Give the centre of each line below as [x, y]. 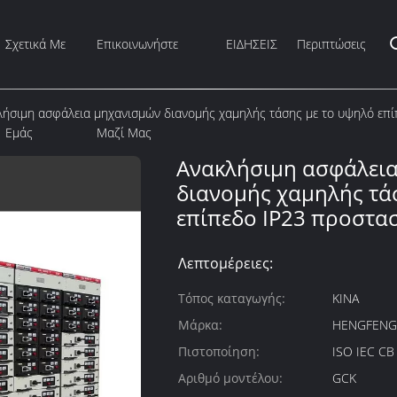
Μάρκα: [200, 325]
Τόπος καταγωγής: [232, 298]
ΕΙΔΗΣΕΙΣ [252, 44]
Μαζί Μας [125, 132]
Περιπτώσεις [331, 44]
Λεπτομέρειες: [226, 263]
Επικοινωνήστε [138, 44]
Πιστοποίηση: [219, 351]
